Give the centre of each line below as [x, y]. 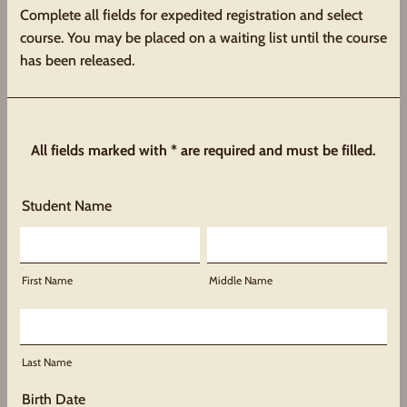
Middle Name [241, 280]
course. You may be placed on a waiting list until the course [203, 38]
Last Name [47, 362]
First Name [47, 280]
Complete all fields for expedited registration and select [191, 15]
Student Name [67, 206]
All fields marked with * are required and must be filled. [203, 150]
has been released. [77, 60]
